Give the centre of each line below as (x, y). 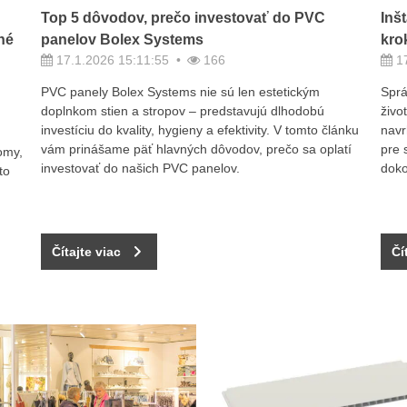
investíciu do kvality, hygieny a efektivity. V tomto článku (200, 130)
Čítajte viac (87, 251)
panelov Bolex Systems (123, 40)
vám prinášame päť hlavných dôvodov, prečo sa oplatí (197, 149)
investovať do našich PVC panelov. (141, 169)
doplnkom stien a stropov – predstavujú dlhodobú (183, 111)
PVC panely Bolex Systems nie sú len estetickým (181, 92)
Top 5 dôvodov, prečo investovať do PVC (184, 18)
